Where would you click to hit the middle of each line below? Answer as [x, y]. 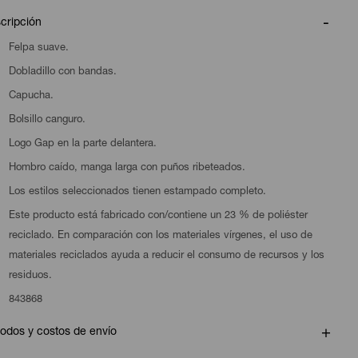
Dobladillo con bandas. [62, 72]
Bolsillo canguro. [47, 120]
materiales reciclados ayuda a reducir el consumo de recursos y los [166, 256]
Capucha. [31, 96]
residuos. [30, 276]
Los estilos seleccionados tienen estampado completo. [137, 192]
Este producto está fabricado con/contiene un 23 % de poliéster [158, 216]
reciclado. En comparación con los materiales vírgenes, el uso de [160, 236]
